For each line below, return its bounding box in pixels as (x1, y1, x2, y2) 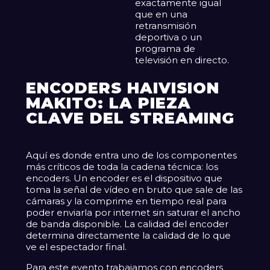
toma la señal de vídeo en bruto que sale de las (26, 184, 243, 196)
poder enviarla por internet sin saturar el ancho (26, 207, 241, 219)
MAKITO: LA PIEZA (26, 93, 192, 113)
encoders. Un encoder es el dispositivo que (26, 172, 223, 184)
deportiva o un (135, 31, 202, 43)
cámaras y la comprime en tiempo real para (26, 195, 227, 207)
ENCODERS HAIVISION (26, 78, 220, 98)
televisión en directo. (135, 54, 229, 66)
